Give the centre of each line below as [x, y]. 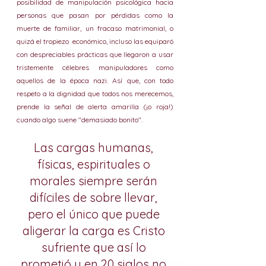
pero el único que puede [95, 214]
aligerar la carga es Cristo [95, 231]
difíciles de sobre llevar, [95, 197]
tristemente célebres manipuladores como [95, 67]
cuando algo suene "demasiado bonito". [81, 120]
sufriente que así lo [95, 247]
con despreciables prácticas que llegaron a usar [95, 54]
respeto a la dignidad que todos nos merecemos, [95, 94]
